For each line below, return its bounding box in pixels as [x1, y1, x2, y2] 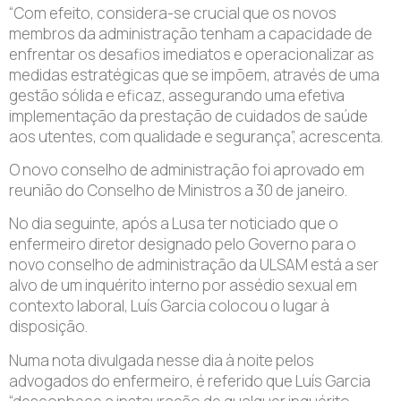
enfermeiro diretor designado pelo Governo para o [9, 234, 356, 255]
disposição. [9, 316, 88, 337]
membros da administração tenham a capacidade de [9, 22, 372, 44]
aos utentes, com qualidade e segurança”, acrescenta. [9, 125, 383, 147]
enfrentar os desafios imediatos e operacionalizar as [9, 43, 374, 64]
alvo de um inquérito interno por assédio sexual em [9, 275, 357, 296]
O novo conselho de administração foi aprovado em [9, 159, 364, 180]
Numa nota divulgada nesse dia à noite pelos [9, 349, 314, 371]
